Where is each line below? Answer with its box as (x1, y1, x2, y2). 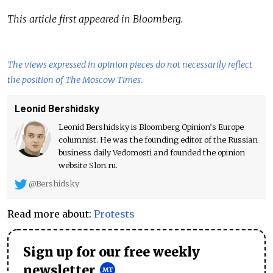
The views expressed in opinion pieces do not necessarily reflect (7, 59, 252, 71)
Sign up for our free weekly (23, 244, 200, 260)
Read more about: (7, 207, 94, 220)
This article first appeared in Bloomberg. (7, 13, 183, 26)
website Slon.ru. (58, 160, 118, 171)
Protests (94, 207, 135, 220)
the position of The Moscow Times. (7, 74, 143, 86)
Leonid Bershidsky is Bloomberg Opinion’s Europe (58, 122, 244, 132)
